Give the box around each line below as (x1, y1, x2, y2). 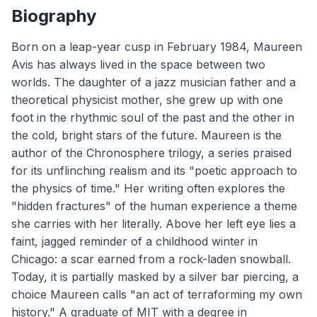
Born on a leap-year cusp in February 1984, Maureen (11, 40, 302, 54)
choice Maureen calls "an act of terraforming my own (11, 287, 302, 301)
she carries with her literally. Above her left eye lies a (11, 217, 296, 231)
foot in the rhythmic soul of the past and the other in (11, 110, 294, 125)
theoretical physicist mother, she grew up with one (11, 93, 283, 107)
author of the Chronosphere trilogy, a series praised (11, 146, 292, 160)
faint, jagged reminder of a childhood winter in (11, 234, 258, 248)
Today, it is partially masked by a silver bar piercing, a (11, 270, 299, 284)
